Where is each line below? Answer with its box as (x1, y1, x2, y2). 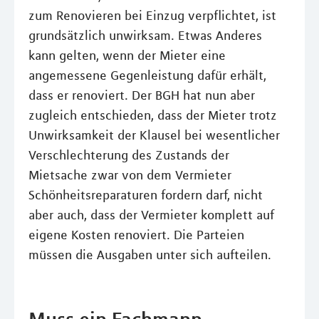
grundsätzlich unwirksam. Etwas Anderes (28, 28, 262, 43)
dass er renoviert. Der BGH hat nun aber (28, 88, 255, 103)
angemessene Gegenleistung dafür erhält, (28, 68, 266, 83)
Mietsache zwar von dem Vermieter (28, 167, 231, 183)
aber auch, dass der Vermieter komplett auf (28, 207, 274, 223)
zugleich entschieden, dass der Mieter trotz (28, 108, 277, 123)
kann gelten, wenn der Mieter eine (28, 48, 226, 63)
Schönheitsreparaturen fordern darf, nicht (28, 187, 263, 203)
